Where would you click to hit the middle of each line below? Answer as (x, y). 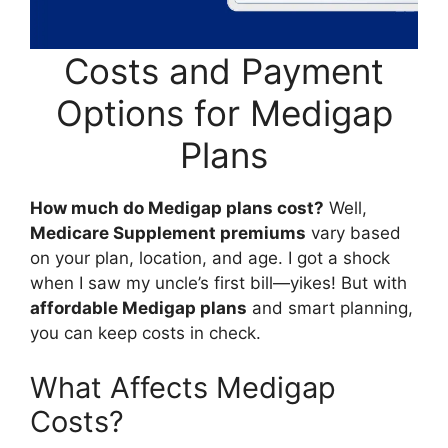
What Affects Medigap (183, 387)
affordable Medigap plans (138, 307)
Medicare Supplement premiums (168, 232)
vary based (353, 232)
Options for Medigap (224, 112)
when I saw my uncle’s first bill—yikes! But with (218, 282)
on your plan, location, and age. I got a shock (210, 257)
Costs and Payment (224, 70)
